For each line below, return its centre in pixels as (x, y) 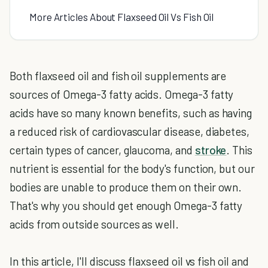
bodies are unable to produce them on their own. (126, 187)
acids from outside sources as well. (95, 224)
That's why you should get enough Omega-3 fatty (126, 205)
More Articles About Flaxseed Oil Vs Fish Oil (122, 17)
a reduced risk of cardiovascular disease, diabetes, (130, 131)
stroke (211, 150)
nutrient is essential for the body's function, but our (132, 168)
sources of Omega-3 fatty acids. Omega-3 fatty (122, 94)
